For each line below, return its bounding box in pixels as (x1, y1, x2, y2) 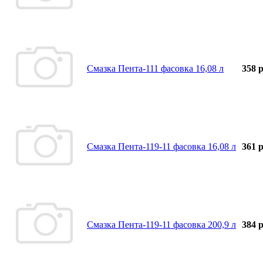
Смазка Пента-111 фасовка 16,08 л (87, 63, 224, 73)
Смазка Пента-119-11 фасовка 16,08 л (87, 141, 236, 151)
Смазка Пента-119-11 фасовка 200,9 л (87, 219, 236, 230)
